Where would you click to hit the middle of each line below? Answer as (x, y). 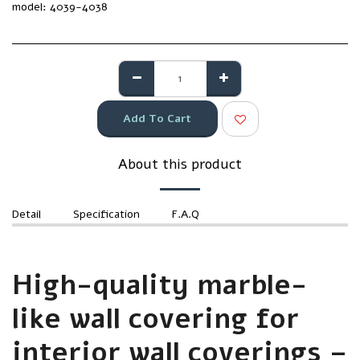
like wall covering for (155, 319)
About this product (180, 164)
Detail (27, 214)
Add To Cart (157, 118)
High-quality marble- (160, 285)
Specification (106, 214)
